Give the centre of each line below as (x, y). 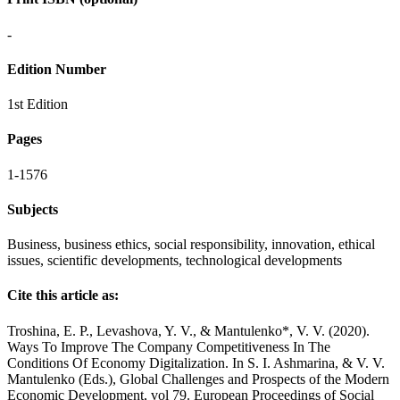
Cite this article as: (63, 296)
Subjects (33, 209)
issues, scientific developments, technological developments (175, 261)
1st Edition (37, 104)
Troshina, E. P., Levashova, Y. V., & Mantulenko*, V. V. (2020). (188, 330)
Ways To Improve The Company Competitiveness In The (169, 346)
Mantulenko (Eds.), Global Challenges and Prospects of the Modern (198, 379)
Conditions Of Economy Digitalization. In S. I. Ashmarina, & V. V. (196, 362)
